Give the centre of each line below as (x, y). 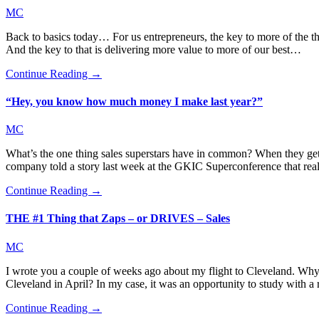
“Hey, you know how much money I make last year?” (134, 101)
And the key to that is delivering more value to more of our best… (153, 49)
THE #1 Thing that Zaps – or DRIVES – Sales (118, 219)
